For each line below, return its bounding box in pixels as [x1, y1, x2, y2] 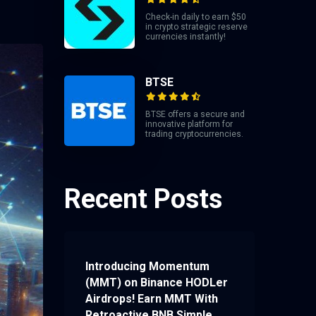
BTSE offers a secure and [145, 109, 245, 120]
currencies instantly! [145, 32, 226, 42]
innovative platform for [145, 119, 233, 130]
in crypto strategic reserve [145, 22, 248, 32]
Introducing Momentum [85, 260, 209, 274]
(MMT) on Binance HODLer [85, 276, 228, 290]
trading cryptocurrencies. [145, 129, 243, 140]
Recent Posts [64, 183, 222, 214]
